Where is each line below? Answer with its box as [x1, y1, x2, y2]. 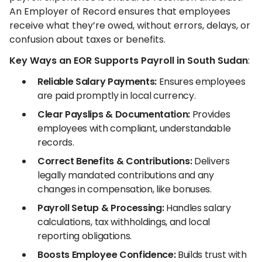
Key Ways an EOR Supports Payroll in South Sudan [9, 53, 248, 67]
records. [37, 135, 74, 149]
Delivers [192, 154, 230, 168]
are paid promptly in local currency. [37, 88, 196, 102]
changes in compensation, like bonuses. [37, 182, 212, 196]
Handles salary [164, 201, 231, 215]
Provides [190, 107, 230, 121]
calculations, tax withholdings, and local [37, 215, 210, 229]
